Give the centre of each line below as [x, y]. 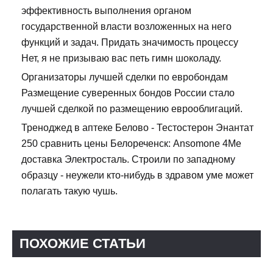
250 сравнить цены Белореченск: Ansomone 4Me [131, 144]
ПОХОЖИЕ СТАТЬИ [83, 244]
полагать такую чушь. [69, 191]
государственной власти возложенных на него [126, 27]
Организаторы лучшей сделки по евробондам [125, 77]
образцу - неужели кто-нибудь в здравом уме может [137, 175]
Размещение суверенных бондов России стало [128, 93]
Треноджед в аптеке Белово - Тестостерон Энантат [137, 128]
